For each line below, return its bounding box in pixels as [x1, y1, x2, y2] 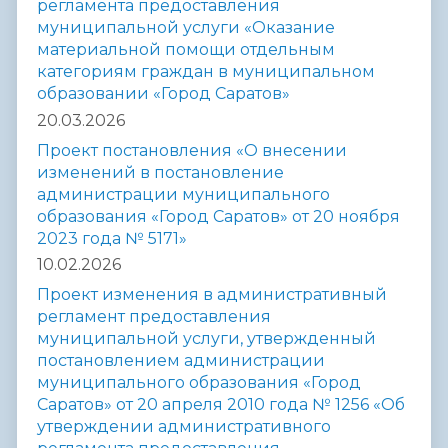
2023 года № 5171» [37, 228, 187, 248]
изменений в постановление [37, 162, 284, 182]
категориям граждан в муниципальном [37, 61, 375, 81]
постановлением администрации [37, 351, 325, 371]
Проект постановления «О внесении [37, 140, 347, 160]
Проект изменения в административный [37, 285, 387, 305]
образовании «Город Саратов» [37, 83, 290, 103]
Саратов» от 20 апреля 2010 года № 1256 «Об [37, 395, 405, 415]
